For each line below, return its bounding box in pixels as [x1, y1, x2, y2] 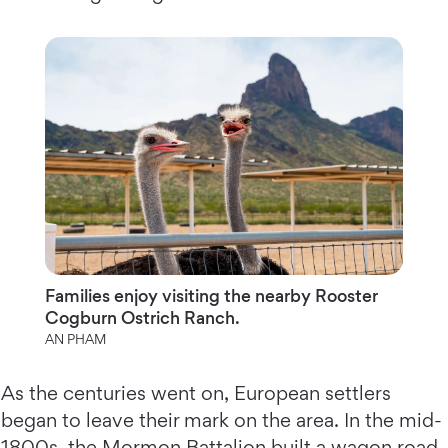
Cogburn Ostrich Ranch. [44, 307, 240, 329]
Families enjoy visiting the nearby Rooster [44, 285, 378, 307]
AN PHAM [44, 331, 106, 348]
